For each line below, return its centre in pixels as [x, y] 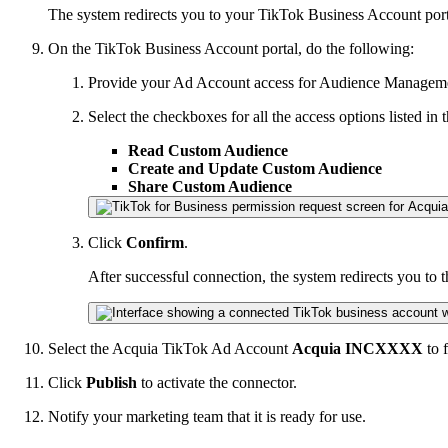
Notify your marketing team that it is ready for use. [207, 416]
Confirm [155, 242]
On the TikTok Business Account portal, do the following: [231, 48]
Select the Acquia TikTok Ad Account [170, 348]
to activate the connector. [217, 382]
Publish [111, 382]
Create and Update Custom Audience [255, 168]
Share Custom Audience [210, 186]
